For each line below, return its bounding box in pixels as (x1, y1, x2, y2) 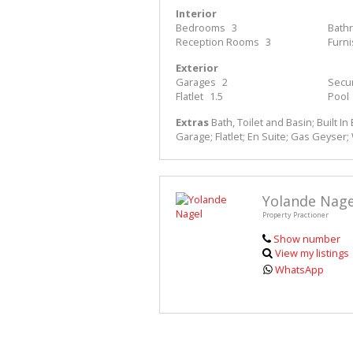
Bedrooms (176, 20, 225, 35)
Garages (176, 75, 216, 90)
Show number (273, 232, 340, 247)
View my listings (275, 246, 350, 261)
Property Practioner (262, 210, 329, 221)
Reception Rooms (176, 35, 259, 50)
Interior (176, 6, 217, 21)
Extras (176, 115, 209, 130)
